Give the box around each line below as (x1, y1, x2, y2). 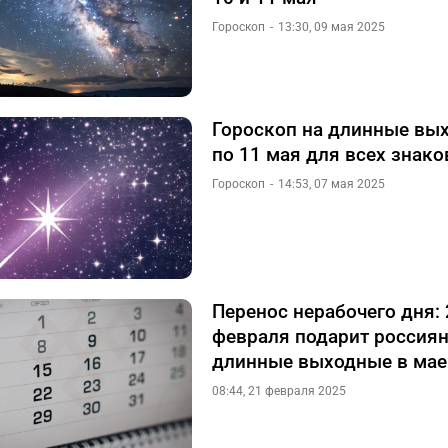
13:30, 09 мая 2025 (278, 20, 385, 34)
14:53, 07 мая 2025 (278, 177, 385, 191)
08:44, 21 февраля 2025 (212, 384, 346, 398)
